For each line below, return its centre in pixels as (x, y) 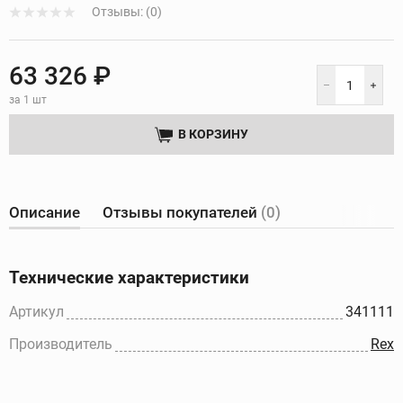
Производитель (61, 345)
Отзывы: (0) (127, 12)
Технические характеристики (129, 278)
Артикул (36, 312)
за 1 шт (28, 100)
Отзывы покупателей (182, 213)
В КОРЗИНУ (213, 134)
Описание (45, 213)
